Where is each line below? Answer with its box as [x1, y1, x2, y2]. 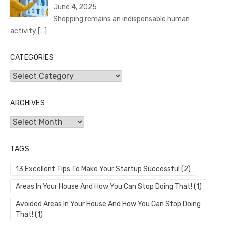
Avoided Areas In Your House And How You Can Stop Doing [16, 199, 201, 208]
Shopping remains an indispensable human [53, 14, 190, 23]
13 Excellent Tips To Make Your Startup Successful [16, 164, 180, 173]
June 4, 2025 [53, 2, 97, 11]
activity [10, 26, 38, 35]
